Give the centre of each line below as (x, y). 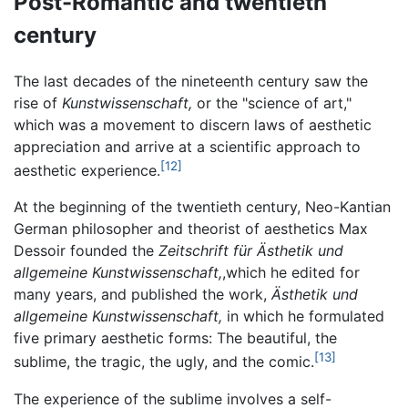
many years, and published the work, (143, 295)
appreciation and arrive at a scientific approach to (187, 147)
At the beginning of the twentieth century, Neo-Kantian (202, 207)
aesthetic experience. (87, 171)
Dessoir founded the (86, 251)
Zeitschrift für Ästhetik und (251, 251)
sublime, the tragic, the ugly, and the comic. (164, 362)
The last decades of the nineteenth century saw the (191, 82)
